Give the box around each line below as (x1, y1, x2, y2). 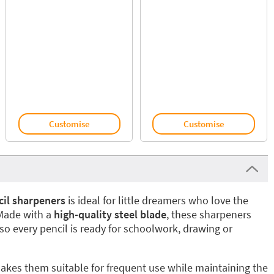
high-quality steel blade (53, 207, 166, 221)
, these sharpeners (166, 207, 251, 221)
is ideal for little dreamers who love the (65, 193, 248, 207)
